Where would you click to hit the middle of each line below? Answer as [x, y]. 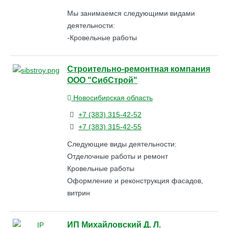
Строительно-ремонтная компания [139, 69]
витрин [79, 193]
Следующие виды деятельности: [122, 144]
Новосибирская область [112, 97]
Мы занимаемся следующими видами [131, 13]
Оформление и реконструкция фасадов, [135, 181]
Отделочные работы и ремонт [118, 156]
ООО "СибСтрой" [102, 80]
